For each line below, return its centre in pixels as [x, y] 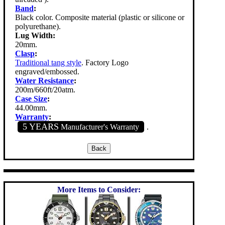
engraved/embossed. [47, 72]
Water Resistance [44, 81]
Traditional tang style [48, 63]
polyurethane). [38, 27]
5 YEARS [41, 127]
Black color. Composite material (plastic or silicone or [100, 18]
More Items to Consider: [99, 190]
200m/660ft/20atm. [45, 90]
